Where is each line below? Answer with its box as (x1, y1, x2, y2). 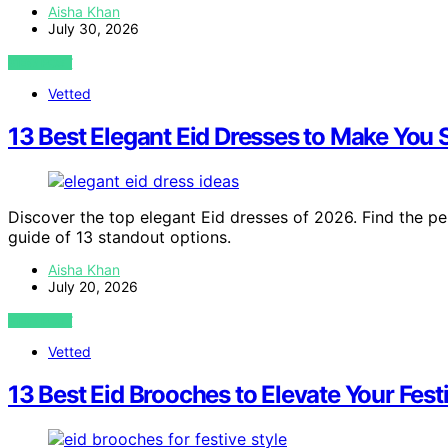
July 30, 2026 (48, 20, 139, 38)
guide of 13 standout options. (8, 227, 231, 248)
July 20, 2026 (48, 278, 138, 296)
